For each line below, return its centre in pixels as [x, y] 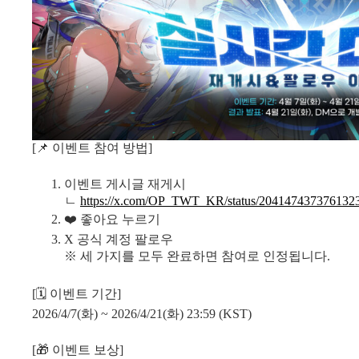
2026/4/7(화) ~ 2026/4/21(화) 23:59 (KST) [142, 313]
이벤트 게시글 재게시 [125, 184]
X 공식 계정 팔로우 [119, 239]
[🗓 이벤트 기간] [77, 293]
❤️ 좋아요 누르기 [112, 219]
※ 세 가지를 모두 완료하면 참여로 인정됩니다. [197, 256]
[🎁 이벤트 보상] [78, 349]
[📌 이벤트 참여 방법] [92, 147]
